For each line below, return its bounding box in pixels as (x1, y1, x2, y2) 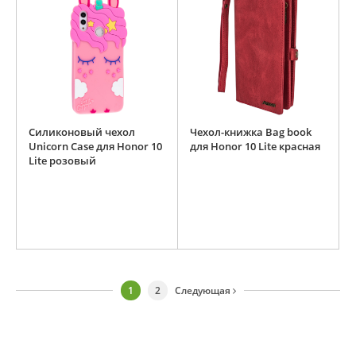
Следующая (174, 284, 233, 298)
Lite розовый (29, 153, 96, 168)
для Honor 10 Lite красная (190, 139, 320, 154)
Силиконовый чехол (29, 125, 135, 140)
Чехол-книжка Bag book (190, 125, 311, 140)
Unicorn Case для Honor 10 (29, 139, 162, 154)
